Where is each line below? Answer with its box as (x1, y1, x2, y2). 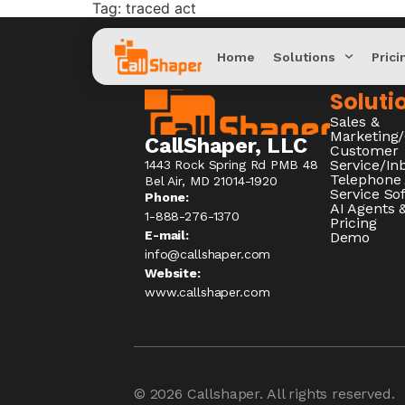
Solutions (273, 49, 335, 64)
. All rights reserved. (259, 385, 395, 402)
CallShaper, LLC (145, 133, 307, 158)
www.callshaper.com (145, 285, 270, 299)
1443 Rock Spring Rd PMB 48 (145, 157, 318, 172)
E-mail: (145, 228, 190, 242)
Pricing (329, 214, 377, 231)
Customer (329, 142, 399, 159)
